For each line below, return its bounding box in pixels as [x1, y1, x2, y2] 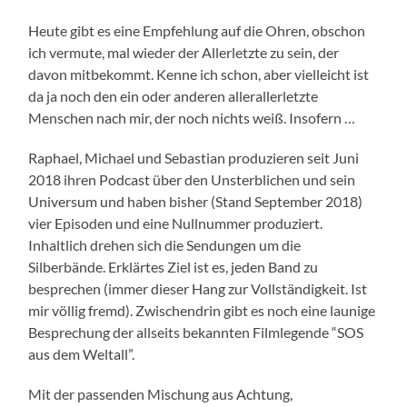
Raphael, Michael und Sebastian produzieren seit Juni [28, 149, 360, 167]
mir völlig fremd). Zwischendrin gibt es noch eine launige [28, 302, 376, 320]
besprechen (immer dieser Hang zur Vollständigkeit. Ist [28, 280, 368, 298]
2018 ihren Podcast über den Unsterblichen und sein [28, 171, 356, 189]
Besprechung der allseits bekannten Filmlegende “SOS [28, 323, 364, 342]
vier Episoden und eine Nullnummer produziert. [28, 214, 323, 233]
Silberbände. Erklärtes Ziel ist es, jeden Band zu [28, 258, 319, 276]
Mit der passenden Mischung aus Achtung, [28, 385, 293, 403]
